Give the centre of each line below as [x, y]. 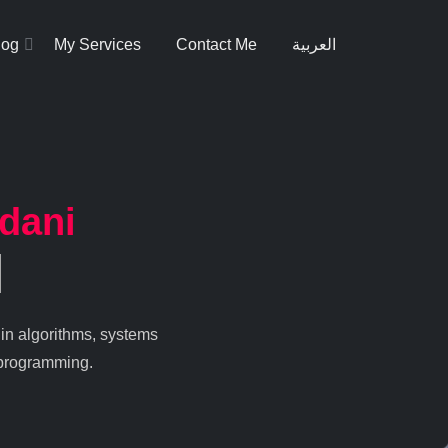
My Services [97, 44]
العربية [314, 44]
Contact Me [216, 44]
